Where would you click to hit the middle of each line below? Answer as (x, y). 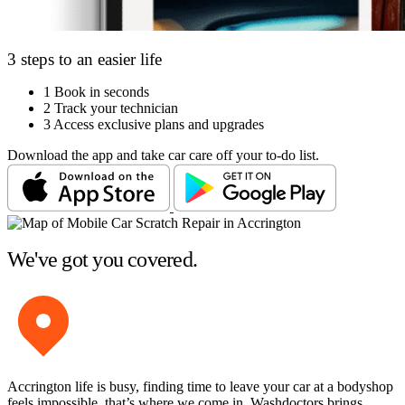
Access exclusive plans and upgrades (159, 125)
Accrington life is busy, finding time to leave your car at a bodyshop (200, 387)
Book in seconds (102, 92)
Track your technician (116, 108)
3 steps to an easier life (85, 59)
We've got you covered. (103, 260)
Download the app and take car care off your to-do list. (163, 155)
